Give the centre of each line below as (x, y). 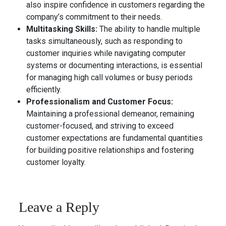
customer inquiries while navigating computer (106, 53)
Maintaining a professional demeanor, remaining (110, 114)
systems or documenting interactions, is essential (115, 65)
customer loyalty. (56, 162)
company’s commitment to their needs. (94, 17)
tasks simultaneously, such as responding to (105, 41)
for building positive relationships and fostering (110, 150)
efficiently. (44, 90)
